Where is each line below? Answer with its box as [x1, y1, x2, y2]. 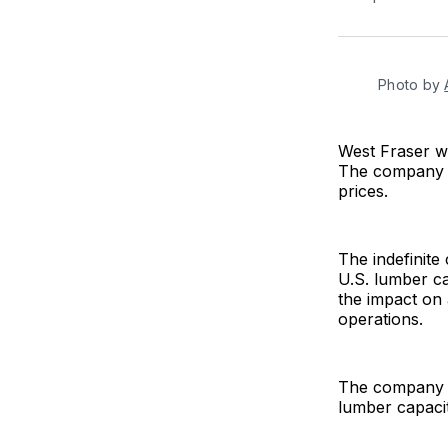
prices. [338, 180, 388, 201]
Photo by [378, 75, 445, 93]
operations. [338, 308, 423, 329]
